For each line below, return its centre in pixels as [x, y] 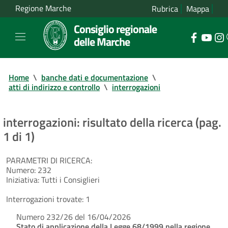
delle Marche [102, 41]
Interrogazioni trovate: [45, 199]
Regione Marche [43, 8]
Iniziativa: [23, 179]
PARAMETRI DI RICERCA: [49, 160]
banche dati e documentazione [95, 77]
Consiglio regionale [115, 29]
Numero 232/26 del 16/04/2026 [74, 217]
